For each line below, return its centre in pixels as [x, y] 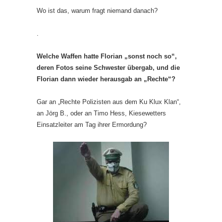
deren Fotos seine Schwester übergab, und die [108, 67]
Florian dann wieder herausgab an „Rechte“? [107, 79]
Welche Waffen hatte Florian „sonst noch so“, [107, 56]
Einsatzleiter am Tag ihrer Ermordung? [92, 124]
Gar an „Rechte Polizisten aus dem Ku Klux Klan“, [109, 102]
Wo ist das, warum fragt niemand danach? [97, 10]
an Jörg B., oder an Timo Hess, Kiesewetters [101, 113]
